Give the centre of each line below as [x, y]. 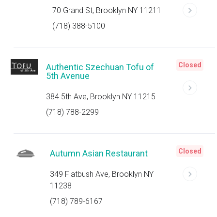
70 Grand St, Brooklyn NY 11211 [107, 10]
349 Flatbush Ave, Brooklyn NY [101, 174]
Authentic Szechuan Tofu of [100, 67]
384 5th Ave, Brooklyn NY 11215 [101, 97]
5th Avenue [68, 76]
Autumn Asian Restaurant [99, 153]
